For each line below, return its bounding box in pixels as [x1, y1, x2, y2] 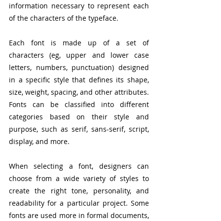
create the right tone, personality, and [9, 185, 149, 195]
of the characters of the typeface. [9, 13, 118, 23]
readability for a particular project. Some [9, 198, 149, 208]
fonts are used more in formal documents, [9, 210, 149, 220]
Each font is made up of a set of [9, 37, 149, 47]
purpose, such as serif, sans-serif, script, [9, 124, 149, 134]
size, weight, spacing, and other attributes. [9, 87, 149, 97]
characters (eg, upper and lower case [9, 50, 149, 60]
